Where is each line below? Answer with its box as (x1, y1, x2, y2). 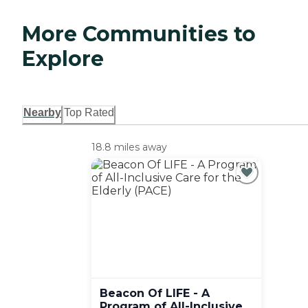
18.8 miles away (91, 141, 167, 154)
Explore (22, 46, 104, 72)
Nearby (23, 107, 61, 119)
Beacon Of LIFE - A (99, 287, 210, 300)
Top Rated (64, 107, 114, 119)
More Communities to (22, 21, 256, 47)
